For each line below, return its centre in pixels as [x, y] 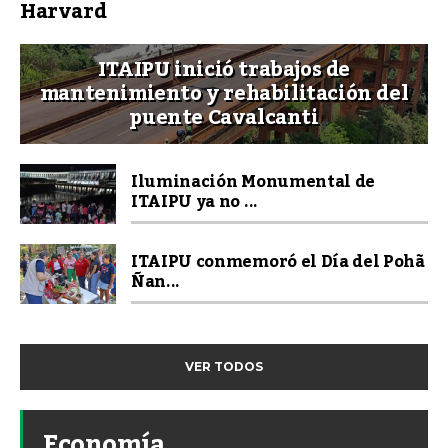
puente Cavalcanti [224, 118]
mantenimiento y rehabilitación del [224, 94]
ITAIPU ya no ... [194, 202]
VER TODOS [224, 367]
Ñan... [156, 282]
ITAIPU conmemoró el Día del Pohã [278, 262]
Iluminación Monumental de [253, 182]
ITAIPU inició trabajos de [223, 70]
